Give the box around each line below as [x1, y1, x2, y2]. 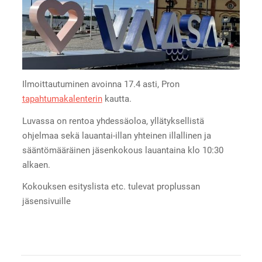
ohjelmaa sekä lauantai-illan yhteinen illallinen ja [22, 130, 211, 141]
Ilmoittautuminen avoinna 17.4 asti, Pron [22, 78, 180, 89]
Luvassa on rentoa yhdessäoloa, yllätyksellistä [22, 115, 204, 126]
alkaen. [22, 159, 50, 170]
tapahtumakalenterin [22, 93, 102, 104]
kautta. [102, 93, 134, 104]
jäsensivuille [22, 196, 73, 207]
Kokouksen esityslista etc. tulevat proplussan [22, 181, 200, 192]
